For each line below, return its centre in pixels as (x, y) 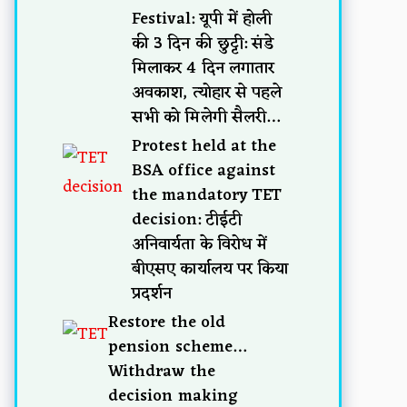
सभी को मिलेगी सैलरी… (206, 117)
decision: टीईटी (187, 219)
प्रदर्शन (152, 293)
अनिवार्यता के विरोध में (199, 244)
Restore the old (167, 322)
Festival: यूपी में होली (202, 19)
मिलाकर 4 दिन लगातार (203, 68)
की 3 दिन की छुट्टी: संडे (203, 43)
